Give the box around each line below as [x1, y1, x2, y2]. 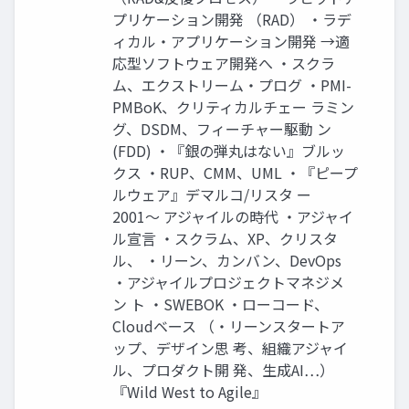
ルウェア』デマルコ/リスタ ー [112, 184, 311, 206]
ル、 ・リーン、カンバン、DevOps [112, 249, 341, 272]
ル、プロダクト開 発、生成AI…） [112, 359, 334, 382]
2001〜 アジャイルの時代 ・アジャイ [112, 205, 353, 228]
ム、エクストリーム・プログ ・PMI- [112, 74, 351, 97]
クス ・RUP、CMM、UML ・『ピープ [112, 162, 358, 184]
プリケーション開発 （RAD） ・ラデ [112, 8, 351, 31]
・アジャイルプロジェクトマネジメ [112, 271, 344, 294]
